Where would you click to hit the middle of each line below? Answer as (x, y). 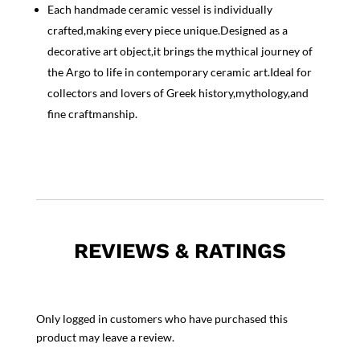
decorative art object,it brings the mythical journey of (180, 51)
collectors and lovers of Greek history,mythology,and (178, 93)
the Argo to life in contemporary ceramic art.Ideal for (179, 72)
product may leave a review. (105, 337)
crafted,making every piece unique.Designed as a (167, 31)
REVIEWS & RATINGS (180, 251)
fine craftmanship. (92, 114)
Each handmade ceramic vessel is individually (160, 10)
